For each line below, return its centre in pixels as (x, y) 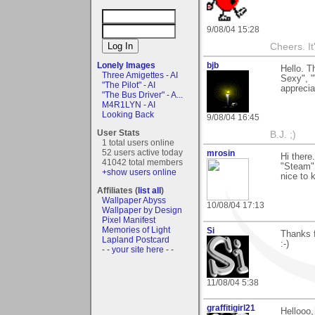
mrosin (221, 154)
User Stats (118, 133)
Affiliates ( (117, 190)
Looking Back (128, 114)
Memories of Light (136, 230)
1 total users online (138, 142)
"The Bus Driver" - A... (142, 95)
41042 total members (142, 162)
